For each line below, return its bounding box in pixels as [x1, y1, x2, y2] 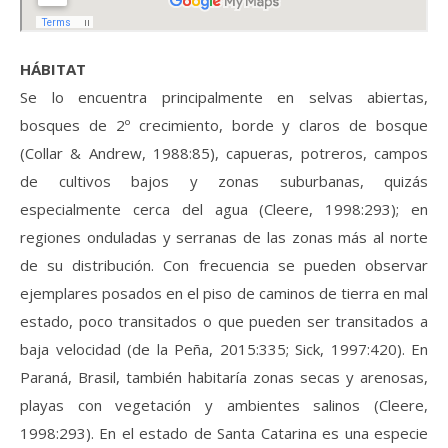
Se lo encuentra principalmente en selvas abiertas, [20, 87, 428, 108]
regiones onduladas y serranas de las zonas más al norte [20, 227, 428, 248]
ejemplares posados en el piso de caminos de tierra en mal [20, 283, 428, 304]
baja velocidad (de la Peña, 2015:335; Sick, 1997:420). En [20, 339, 428, 360]
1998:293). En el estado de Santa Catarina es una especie [20, 423, 428, 444]
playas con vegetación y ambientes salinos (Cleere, [20, 395, 428, 416]
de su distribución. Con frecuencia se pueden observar [20, 255, 428, 276]
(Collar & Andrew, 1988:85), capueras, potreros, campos [20, 143, 428, 164]
